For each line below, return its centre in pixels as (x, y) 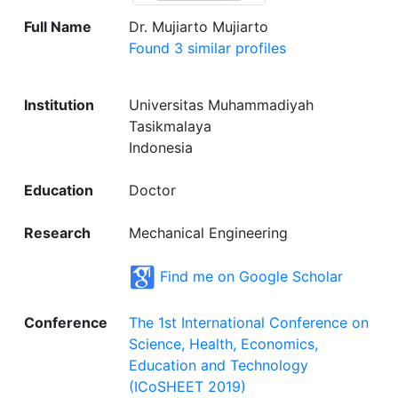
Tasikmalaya (170, 126)
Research (57, 232)
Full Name (58, 26)
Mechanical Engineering (208, 232)
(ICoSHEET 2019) (187, 386)
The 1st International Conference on (249, 322)
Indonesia (161, 147)
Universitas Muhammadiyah (221, 104)
